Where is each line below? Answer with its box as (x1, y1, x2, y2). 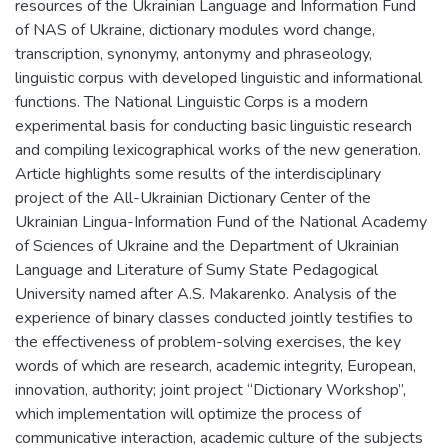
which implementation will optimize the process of (15, 403, 361, 425)
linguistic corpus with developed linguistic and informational (15, 67, 422, 89)
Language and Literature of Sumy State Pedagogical (15, 259, 378, 281)
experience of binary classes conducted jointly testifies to (15, 307, 413, 329)
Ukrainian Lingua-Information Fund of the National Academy (15, 211, 427, 233)
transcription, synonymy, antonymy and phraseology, (15, 43, 372, 65)
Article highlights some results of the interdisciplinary (15, 163, 381, 185)
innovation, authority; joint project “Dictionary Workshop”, (15, 379, 406, 401)
